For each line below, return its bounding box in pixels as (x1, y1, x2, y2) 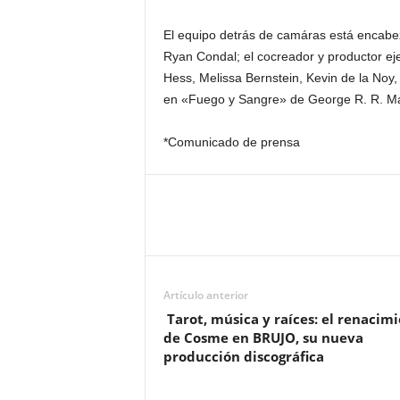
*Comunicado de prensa (162, 135, 300, 150)
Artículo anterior (162, 287, 248, 304)
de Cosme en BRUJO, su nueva (162, 329, 363, 347)
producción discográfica (162, 347, 324, 366)
